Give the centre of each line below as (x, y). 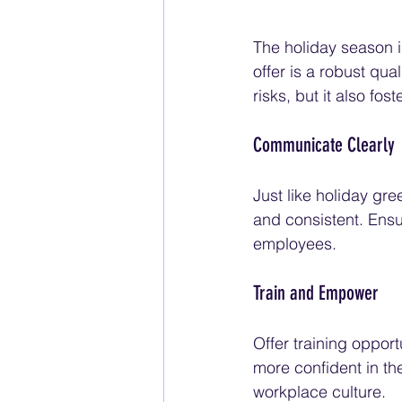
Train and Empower (316, 293)
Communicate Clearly (324, 145)
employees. (295, 244)
